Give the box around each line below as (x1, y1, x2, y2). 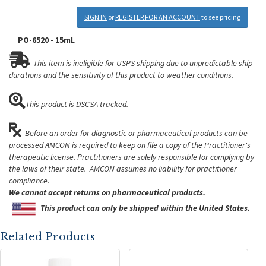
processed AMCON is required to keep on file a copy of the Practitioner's (9, 140, 251, 150)
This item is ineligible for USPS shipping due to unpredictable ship (33, 58, 252, 68)
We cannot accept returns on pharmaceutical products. (9, 187, 205, 198)
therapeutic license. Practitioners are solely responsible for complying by (9, 151, 254, 162)
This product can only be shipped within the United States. (40, 202, 250, 214)
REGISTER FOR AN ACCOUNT (115, 12, 200, 21)
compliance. (9, 175, 49, 186)
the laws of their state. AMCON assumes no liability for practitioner (9, 163, 237, 174)
